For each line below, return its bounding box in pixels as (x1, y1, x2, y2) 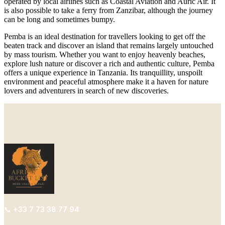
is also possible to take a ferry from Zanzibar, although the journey (4, 6, 213, 15)
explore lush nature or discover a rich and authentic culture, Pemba (4, 59, 214, 68)
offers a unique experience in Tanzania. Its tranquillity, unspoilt (4, 68, 202, 77)
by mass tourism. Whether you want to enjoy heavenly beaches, (4, 50, 205, 59)
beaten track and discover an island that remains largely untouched (4, 41, 213, 50)
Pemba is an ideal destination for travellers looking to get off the (4, 32, 205, 41)
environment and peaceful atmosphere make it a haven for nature (4, 77, 208, 86)
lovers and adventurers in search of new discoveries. (4, 86, 169, 95)
